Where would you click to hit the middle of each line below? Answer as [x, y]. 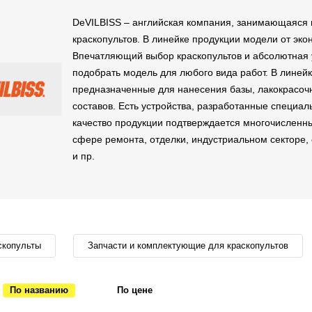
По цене [135, 290]
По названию [39, 290]
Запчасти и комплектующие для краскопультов [188, 245]
